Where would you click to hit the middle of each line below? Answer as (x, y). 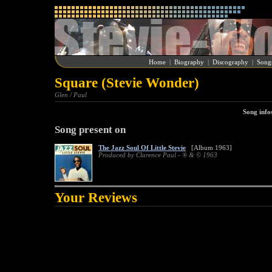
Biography (189, 62)
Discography (230, 62)
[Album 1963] (209, 148)
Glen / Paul (71, 95)
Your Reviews (96, 198)
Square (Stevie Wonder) (127, 83)
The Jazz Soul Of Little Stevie (142, 148)
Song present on (90, 129)
